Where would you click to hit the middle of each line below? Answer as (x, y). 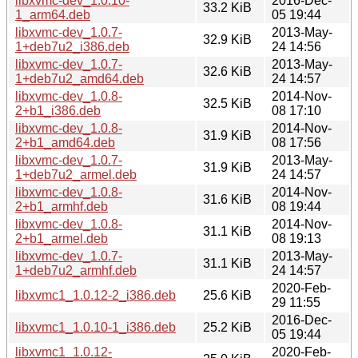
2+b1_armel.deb (62, 238)
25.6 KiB (227, 295)
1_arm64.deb (53, 14)
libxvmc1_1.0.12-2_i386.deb (95, 295)
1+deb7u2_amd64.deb (80, 78)
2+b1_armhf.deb (62, 206)
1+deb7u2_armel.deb (76, 174)
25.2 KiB (227, 327)
